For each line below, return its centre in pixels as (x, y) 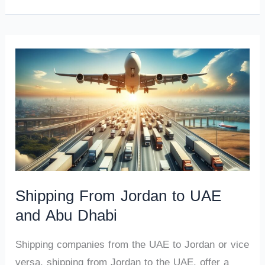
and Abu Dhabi (67, 215)
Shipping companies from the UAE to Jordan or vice (132, 244)
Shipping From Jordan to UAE (119, 196)
